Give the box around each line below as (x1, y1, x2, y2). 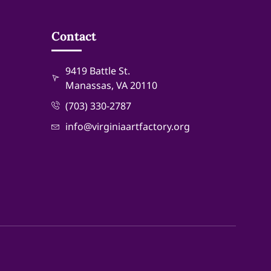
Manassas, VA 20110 (65, 79, 157, 93)
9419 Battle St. (65, 64, 130, 78)
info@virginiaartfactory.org (65, 120, 190, 134)
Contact (51, 28, 96, 44)
